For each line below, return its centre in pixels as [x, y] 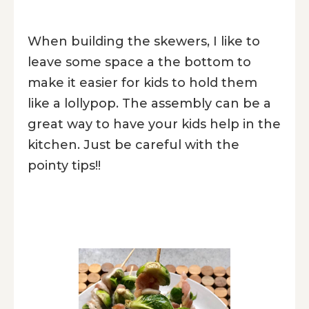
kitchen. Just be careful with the [133, 144]
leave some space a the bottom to [139, 62]
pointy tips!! [64, 165]
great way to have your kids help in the [154, 124]
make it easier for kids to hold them [142, 82]
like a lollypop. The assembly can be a [149, 103]
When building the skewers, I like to [144, 41]
